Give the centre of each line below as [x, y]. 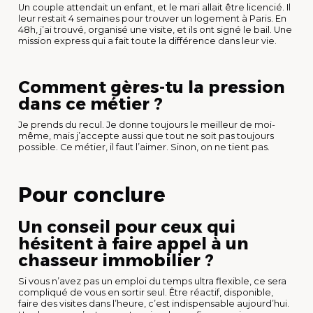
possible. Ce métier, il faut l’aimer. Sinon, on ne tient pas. [144, 147]
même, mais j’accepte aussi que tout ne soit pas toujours [146, 136]
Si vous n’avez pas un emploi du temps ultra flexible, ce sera [152, 281]
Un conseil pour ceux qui [127, 226]
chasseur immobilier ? [116, 260]
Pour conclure [92, 194]
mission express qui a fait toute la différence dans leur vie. [147, 41]
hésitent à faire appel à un [133, 243]
